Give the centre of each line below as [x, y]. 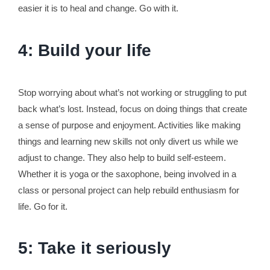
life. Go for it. [42, 206]
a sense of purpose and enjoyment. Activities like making [129, 125]
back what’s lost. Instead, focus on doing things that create [132, 108]
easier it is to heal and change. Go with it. [98, 8]
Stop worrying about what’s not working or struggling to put [132, 92]
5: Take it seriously [94, 248]
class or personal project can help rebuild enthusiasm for [128, 190]
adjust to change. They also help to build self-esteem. [122, 157]
